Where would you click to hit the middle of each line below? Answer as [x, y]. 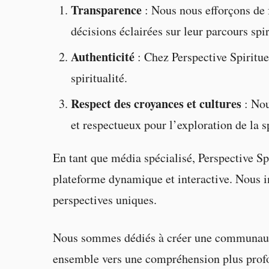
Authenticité [103, 56]
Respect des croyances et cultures [156, 103]
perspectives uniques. [105, 199]
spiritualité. [99, 77]
